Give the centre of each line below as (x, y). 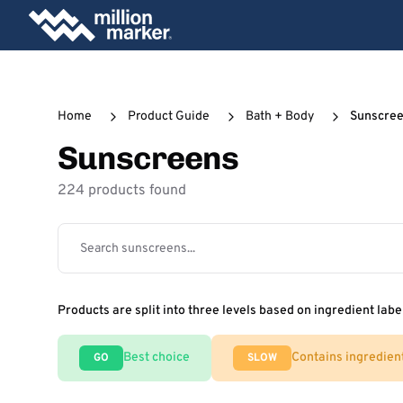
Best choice (157, 358)
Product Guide (169, 116)
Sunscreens (148, 158)
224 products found (122, 191)
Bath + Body (280, 116)
